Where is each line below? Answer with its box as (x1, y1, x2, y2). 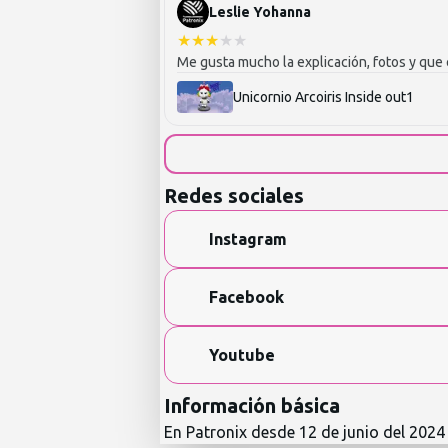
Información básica (164, 394, 340, 417)
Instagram (209, 230, 287, 248)
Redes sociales (164, 184, 304, 207)
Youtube (209, 346, 275, 364)
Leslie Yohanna (209, 4, 311, 20)
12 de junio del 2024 (299, 423, 445, 441)
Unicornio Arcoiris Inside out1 (233, 89, 414, 105)
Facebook (209, 288, 284, 306)
